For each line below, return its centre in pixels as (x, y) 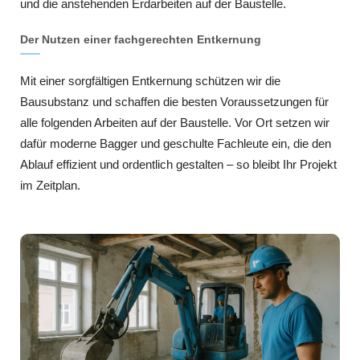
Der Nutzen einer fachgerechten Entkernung (141, 40)
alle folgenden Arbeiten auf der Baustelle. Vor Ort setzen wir (175, 123)
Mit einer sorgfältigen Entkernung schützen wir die (150, 81)
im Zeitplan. (50, 186)
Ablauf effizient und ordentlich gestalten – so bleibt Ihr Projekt (178, 165)
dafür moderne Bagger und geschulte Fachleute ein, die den (176, 144)
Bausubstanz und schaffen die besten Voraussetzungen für (174, 102)
